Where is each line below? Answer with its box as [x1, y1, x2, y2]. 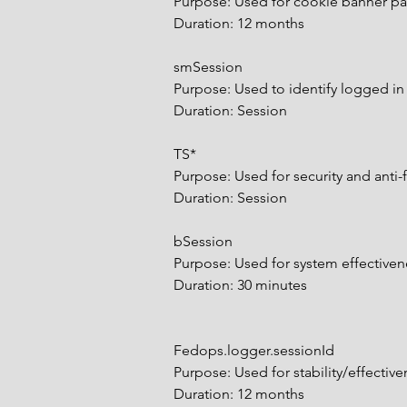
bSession [174, 233, 233, 250]
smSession [174, 58, 243, 75]
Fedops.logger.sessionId [174, 342, 334, 359]
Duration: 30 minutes [174, 276, 307, 293]
